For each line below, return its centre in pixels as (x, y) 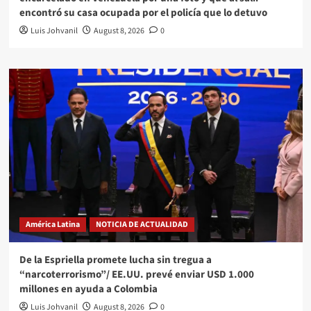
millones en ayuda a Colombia (88, 289)
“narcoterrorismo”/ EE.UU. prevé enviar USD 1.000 (136, 274)
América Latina (52, 224)
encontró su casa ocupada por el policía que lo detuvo (143, 12)
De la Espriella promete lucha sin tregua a (115, 260)
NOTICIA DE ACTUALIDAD (142, 224)
